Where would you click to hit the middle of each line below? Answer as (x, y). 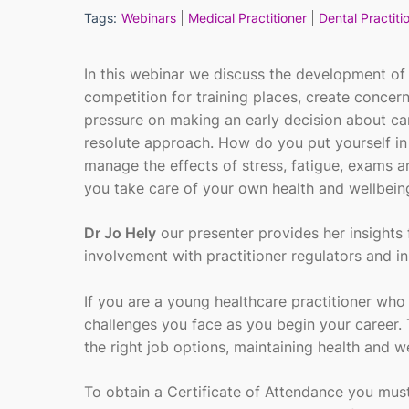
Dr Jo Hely (120, 233)
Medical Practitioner (247, 18)
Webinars (149, 18)
